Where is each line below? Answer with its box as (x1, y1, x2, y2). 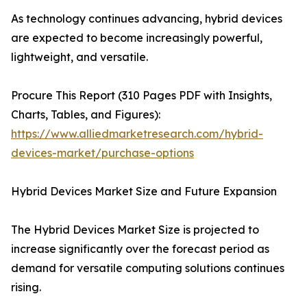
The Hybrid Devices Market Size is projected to (11, 223, 259, 237)
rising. (11, 280, 41, 295)
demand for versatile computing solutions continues (11, 261, 284, 275)
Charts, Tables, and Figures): (11, 108, 160, 122)
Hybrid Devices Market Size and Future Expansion (11, 184, 277, 199)
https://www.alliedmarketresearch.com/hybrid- (11, 127, 263, 141)
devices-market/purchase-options (11, 146, 194, 160)
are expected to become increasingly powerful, (11, 31, 262, 45)
